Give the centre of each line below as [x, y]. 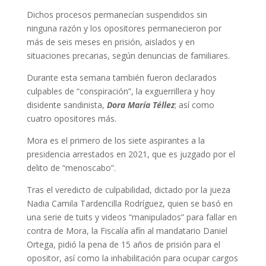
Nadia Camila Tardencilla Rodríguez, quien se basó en [129, 203]
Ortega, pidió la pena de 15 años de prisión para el [123, 244]
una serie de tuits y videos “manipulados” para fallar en [132, 217]
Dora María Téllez [140, 105]
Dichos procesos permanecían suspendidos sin [117, 15]
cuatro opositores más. [71, 118]
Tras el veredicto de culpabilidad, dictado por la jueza [128, 190]
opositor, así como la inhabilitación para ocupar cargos [132, 258]
